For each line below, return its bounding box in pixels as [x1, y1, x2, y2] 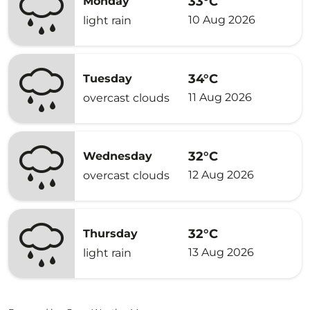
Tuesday [83, 72, 132, 85]
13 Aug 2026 [188, 245, 254, 259]
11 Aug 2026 [188, 90, 252, 104]
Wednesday [83, 149, 152, 163]
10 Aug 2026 [188, 12, 255, 26]
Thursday [83, 227, 138, 240]
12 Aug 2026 [188, 167, 254, 181]
